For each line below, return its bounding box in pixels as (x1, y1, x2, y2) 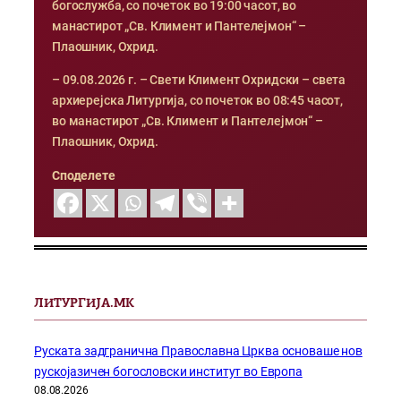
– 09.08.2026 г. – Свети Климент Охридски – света (52, 73, 346, 89)
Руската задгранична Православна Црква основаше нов (34, 344, 363, 360)
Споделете (52, 167, 115, 183)
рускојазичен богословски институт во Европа (34, 364, 303, 380)
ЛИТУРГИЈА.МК (34, 296, 134, 311)
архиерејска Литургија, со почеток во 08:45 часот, (52, 93, 343, 109)
